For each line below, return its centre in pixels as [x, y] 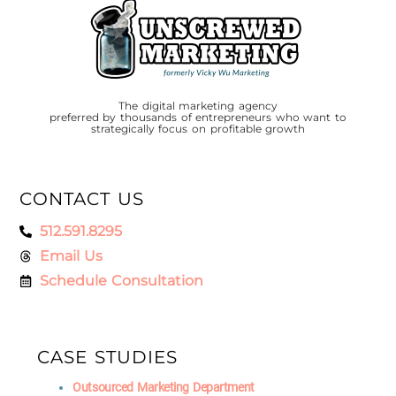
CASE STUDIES [107, 357]
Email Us [71, 255]
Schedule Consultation [122, 280]
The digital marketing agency [198, 106]
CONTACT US [82, 198]
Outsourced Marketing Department [164, 387]
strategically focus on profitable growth [198, 129]
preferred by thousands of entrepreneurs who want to [198, 118]
